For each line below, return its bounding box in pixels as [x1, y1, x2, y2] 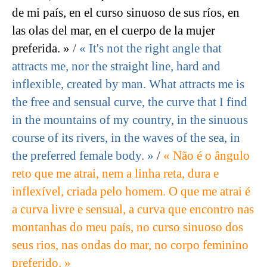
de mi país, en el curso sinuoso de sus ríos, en [12, 5, 240, 20]
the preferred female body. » [12, 148, 154, 163]
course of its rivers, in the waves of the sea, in [12, 131, 240, 145]
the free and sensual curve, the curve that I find [12, 95, 247, 110]
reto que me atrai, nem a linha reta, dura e [12, 166, 219, 181]
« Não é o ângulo [163, 148, 250, 163]
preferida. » [12, 41, 70, 56]
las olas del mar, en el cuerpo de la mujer [12, 23, 215, 38]
